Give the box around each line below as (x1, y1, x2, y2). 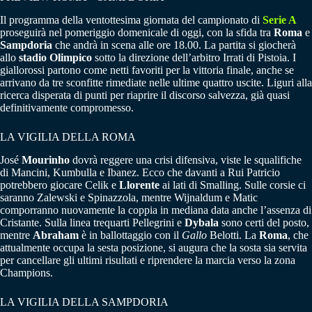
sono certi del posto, (219, 216, 309, 228)
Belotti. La (207, 228, 259, 241)
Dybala (185, 216, 219, 228)
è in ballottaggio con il (79, 228, 182, 241)
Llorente (119, 178, 159, 191)
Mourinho (22, 153, 70, 166)
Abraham (33, 228, 79, 241)
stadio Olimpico (19, 51, 92, 63)
